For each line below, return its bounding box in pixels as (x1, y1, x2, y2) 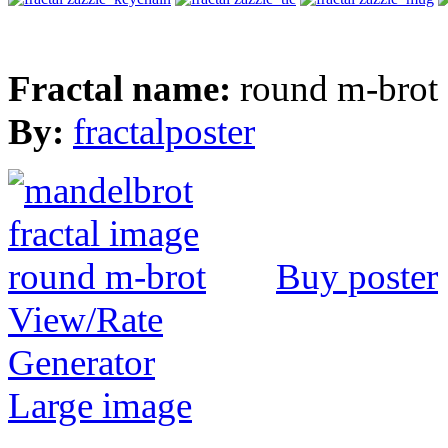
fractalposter (73, 110, 255, 152)
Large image (8, 384, 192, 426)
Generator (8, 341, 155, 383)
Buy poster (276, 255, 438, 297)
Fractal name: (8, 67, 240, 109)
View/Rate (8, 298, 163, 340)
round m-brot (240, 67, 438, 109)
